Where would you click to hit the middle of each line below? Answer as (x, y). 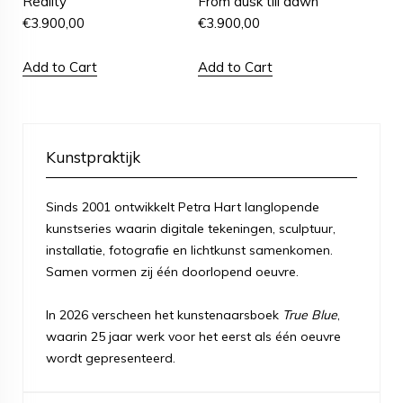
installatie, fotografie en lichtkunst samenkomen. (189, 250)
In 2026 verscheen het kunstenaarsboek (164, 314)
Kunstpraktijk (93, 157)
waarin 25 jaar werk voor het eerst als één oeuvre (193, 336)
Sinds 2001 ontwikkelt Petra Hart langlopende (183, 206)
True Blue (310, 314)
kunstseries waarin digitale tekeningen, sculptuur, (191, 228)
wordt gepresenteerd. (111, 358)
